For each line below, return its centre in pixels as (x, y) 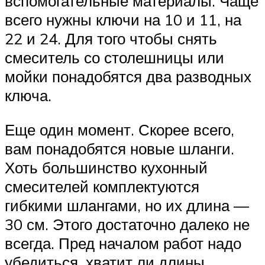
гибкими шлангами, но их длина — (127, 205)
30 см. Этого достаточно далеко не (127, 224)
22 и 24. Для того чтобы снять (111, 39)
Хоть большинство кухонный (106, 167)
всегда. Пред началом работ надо (123, 243)
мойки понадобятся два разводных (128, 77)
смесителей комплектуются (102, 186)
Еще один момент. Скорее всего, (119, 129)
